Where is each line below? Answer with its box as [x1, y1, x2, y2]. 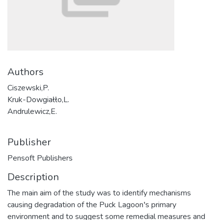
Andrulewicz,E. [7, 106, 57, 117]
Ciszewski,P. [7, 82, 49, 93]
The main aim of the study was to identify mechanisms [7, 188, 191, 198]
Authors [7, 65, 44, 79]
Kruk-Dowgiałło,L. [7, 94, 69, 105]
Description [7, 170, 59, 184]
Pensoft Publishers [7, 153, 73, 164]
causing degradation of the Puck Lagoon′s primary [7, 199, 176, 210]
